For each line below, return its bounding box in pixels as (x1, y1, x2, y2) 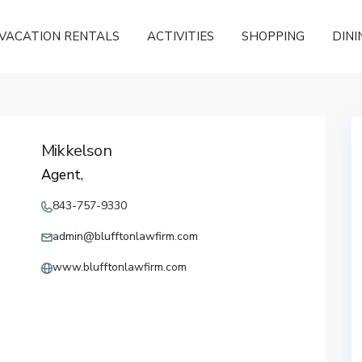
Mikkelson (41, 140, 112, 162)
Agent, (41, 166, 83, 184)
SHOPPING (242, 28, 305, 44)
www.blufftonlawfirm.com (53, 259, 187, 275)
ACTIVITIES (147, 28, 214, 44)
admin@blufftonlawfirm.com (53, 229, 198, 244)
